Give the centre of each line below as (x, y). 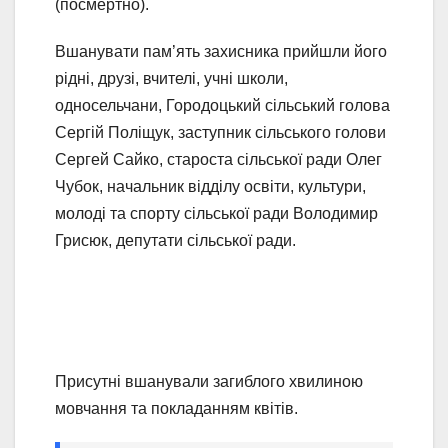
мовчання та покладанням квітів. (176, 409)
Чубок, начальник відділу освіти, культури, (210, 187)
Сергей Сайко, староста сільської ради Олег (218, 160)
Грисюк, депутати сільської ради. (175, 241)
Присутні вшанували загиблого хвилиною (209, 382)
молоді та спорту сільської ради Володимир (216, 214)
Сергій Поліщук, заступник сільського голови (220, 133)
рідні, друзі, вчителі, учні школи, (171, 79)
